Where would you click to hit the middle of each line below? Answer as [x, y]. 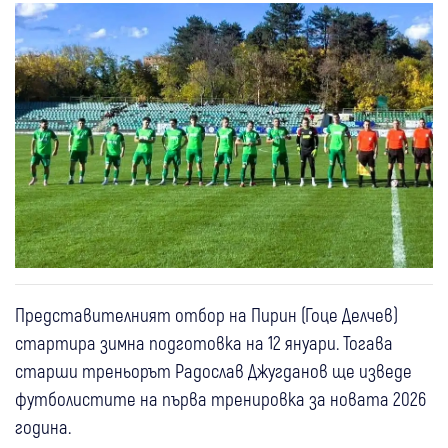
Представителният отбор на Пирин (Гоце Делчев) [206, 314]
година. [43, 426]
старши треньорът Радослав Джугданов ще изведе [213, 370]
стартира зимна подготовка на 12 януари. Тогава [204, 342]
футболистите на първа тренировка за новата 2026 [220, 398]
